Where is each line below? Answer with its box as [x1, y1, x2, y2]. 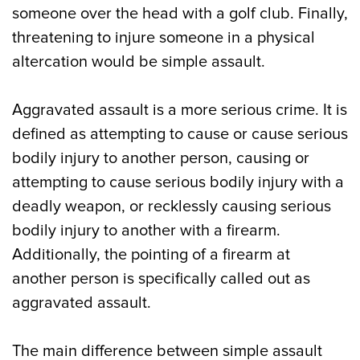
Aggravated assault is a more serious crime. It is [12, 100, 347, 120]
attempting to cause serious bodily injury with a [12, 173, 344, 192]
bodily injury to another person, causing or [12, 149, 309, 168]
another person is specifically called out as [12, 269, 310, 288]
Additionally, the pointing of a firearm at [12, 245, 290, 264]
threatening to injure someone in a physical [12, 28, 315, 47]
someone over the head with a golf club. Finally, [12, 4, 348, 23]
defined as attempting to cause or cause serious [12, 125, 348, 144]
